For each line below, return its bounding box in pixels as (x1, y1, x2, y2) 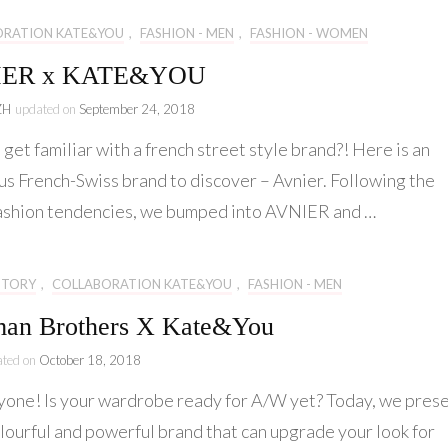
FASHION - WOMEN (250, 25, 368, 42)
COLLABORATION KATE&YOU (52, 276, 232, 293)
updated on (15, 101, 79, 118)
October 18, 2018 (39, 352, 141, 369)
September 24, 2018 (79, 101, 195, 118)
